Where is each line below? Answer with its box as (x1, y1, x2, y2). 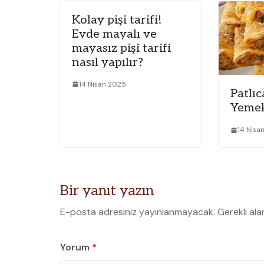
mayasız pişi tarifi (72, 41, 171, 55)
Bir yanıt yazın (60, 182, 154, 200)
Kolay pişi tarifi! (72, 12, 162, 27)
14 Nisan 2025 (79, 79, 126, 89)
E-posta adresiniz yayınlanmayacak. (60, 206, 215, 219)
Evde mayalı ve (72, 27, 157, 41)
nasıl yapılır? (72, 55, 143, 70)
